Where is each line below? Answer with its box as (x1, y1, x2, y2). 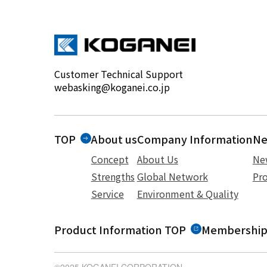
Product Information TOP (54, 221, 186, 237)
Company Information (136, 131, 253, 147)
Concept (91, 151, 129, 166)
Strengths (91, 169, 135, 184)
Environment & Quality (136, 186, 238, 201)
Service (91, 186, 124, 201)
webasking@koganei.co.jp (54, 79, 170, 94)
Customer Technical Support (54, 66, 183, 81)
